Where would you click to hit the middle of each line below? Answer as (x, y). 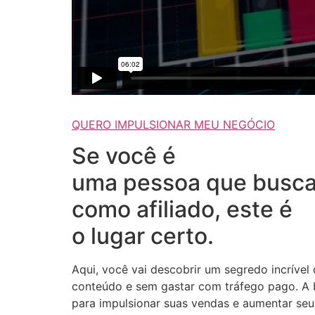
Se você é (124, 155)
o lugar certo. (143, 236)
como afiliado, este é (182, 209)
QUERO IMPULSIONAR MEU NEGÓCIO (173, 124)
